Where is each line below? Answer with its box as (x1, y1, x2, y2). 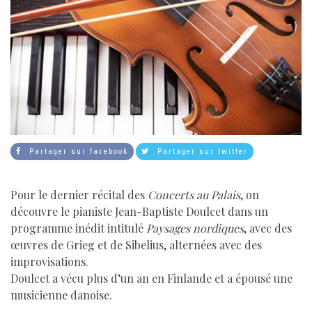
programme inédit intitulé (10, 221, 146, 236)
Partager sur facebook (26, 147, 128, 157)
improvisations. (10, 254, 88, 270)
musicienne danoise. (10, 288, 112, 303)
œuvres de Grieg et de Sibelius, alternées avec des (10, 237, 262, 253)
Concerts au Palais (148, 187, 240, 203)
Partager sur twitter (154, 147, 248, 157)
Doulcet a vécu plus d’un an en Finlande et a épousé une (10, 271, 292, 286)
